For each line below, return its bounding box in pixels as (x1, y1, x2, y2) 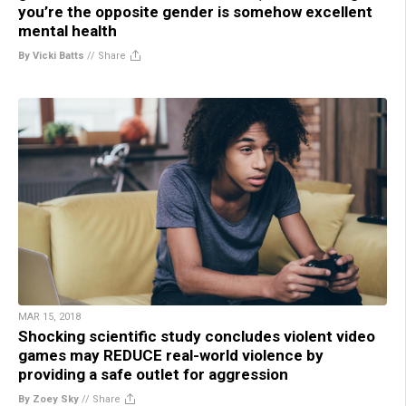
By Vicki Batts (18, 50, 84, 63)
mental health (18, 22, 117, 41)
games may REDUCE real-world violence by (18, 346, 324, 365)
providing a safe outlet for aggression (18, 365, 288, 384)
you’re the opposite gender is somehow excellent (18, 3, 372, 22)
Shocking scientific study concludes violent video (18, 327, 375, 346)
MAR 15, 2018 (18, 311, 81, 324)
